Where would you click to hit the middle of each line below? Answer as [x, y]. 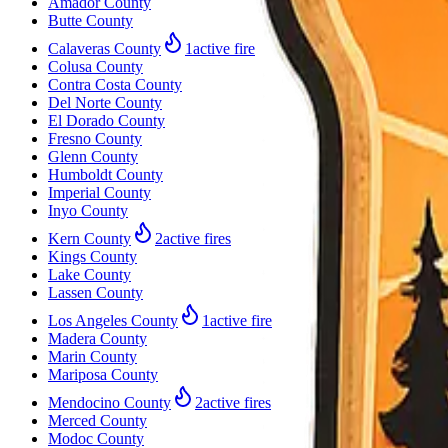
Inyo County [88, 210]
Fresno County [95, 138]
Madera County [97, 338]
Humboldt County [105, 174]
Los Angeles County [113, 320]
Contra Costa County [115, 84]
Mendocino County [109, 402]
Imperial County [99, 192]
